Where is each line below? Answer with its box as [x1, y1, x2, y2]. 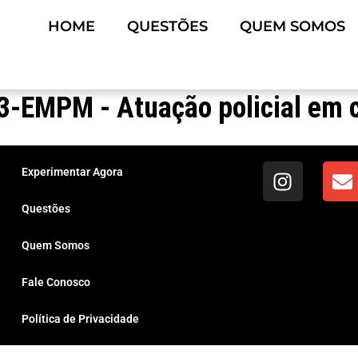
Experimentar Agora [22, 165, 124, 179]
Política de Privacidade [22, 312, 140, 326]
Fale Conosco [22, 276, 91, 289]
